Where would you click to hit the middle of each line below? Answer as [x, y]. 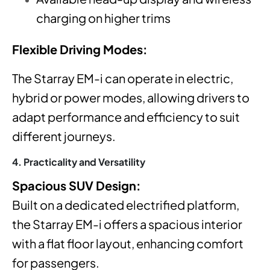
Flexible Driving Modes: [80, 49]
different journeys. [64, 136]
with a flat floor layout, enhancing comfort [128, 243]
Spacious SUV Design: [77, 186]
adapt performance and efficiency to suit [126, 116]
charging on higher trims [103, 17]
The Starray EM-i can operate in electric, [123, 78]
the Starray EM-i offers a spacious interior [127, 224]
